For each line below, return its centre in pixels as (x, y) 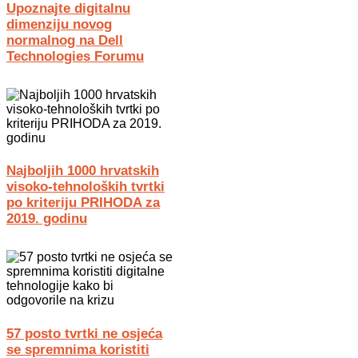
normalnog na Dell (65, 41)
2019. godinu (47, 219)
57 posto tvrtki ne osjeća (84, 333)
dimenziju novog (59, 25)
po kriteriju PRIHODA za (83, 203)
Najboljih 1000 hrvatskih (83, 171)
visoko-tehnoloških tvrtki (86, 187)
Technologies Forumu (75, 57)
